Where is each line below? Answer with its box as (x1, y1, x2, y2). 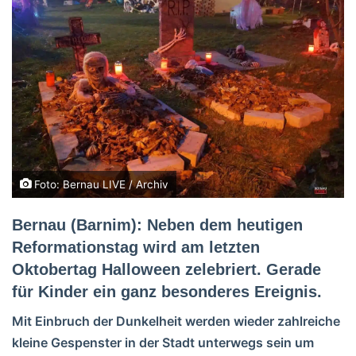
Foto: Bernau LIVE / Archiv (31, 177, 168, 191)
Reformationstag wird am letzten (12, 238, 260, 256)
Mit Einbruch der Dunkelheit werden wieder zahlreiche (12, 312, 340, 329)
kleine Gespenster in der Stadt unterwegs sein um (12, 334, 314, 350)
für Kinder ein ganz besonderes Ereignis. (12, 282, 322, 300)
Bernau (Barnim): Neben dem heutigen (12, 215, 303, 234)
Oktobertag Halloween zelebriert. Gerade (12, 260, 321, 278)
